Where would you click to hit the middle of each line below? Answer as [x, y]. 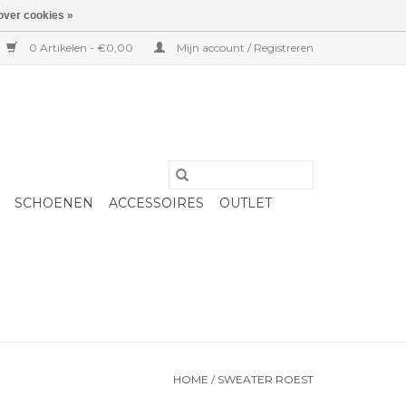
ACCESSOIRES [156, 203]
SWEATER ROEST [266, 379]
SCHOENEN [54, 203]
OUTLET [246, 203]
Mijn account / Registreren [244, 48]
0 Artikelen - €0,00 [81, 48]
